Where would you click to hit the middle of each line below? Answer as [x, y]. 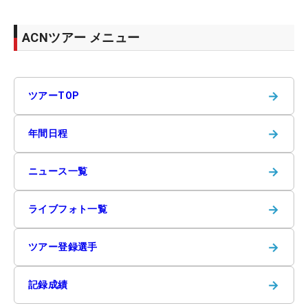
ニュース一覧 [58, 171]
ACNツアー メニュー [81, 37]
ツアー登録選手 [63, 246]
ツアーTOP [54, 95]
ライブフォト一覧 [68, 209]
